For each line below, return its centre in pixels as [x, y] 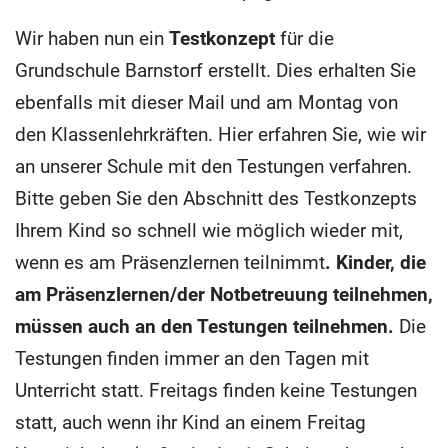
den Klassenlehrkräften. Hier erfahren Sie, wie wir [220, 134]
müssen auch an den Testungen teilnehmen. [204, 326]
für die [304, 38]
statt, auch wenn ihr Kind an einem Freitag [190, 422]
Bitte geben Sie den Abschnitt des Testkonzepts [216, 198]
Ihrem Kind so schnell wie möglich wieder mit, [209, 230]
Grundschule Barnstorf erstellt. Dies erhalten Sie [215, 70]
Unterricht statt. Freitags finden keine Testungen [216, 390]
